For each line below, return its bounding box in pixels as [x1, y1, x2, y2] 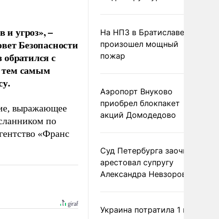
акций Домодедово [100, 110, 176, 120]
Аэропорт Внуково [100, 87, 173, 96]
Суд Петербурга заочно [100, 146, 192, 155]
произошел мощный [100, 39, 178, 49]
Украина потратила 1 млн [100, 205, 197, 215]
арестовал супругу [100, 157, 174, 167]
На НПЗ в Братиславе [100, 27, 184, 37]
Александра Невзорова [100, 169, 191, 179]
